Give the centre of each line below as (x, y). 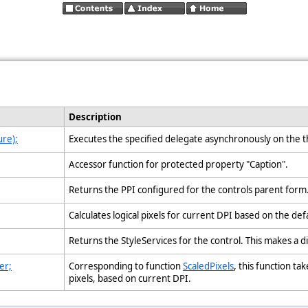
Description (96, 117)
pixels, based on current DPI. (132, 278)
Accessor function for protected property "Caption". (180, 164)
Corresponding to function (126, 266)
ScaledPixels (208, 266)
